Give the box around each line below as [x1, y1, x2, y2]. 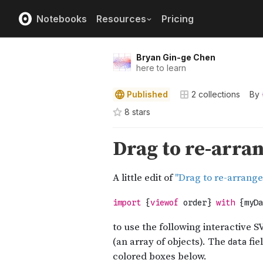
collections [196, 89, 240, 99]
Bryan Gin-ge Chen [136, 52, 215, 62]
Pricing [161, 12, 194, 25]
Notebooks [36, 12, 87, 25]
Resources [96, 12, 146, 25]
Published [127, 89, 168, 99]
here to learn [136, 63, 186, 73]
